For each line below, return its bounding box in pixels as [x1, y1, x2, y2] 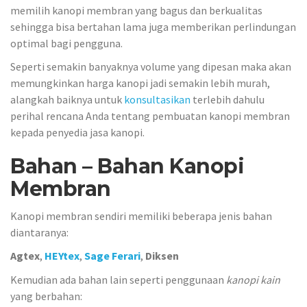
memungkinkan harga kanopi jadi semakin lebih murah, [10, 76, 270, 90]
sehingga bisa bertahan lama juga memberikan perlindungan [10, 19, 296, 34]
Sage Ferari [84, 249, 140, 262]
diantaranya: [10, 225, 69, 239]
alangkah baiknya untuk [10, 93, 124, 106]
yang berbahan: [10, 288, 82, 303]
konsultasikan [124, 93, 191, 106]
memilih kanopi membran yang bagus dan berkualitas [10, 3, 262, 17]
